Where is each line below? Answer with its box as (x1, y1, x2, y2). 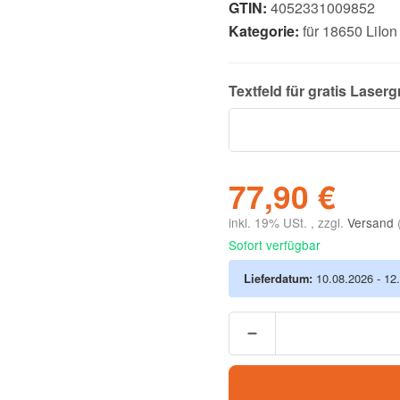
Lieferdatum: (244, 270, 312, 287)
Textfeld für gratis (229, 80, 350, 102)
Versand (347, 213, 397, 232)
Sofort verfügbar (229, 236, 321, 254)
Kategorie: (229, 21, 303, 42)
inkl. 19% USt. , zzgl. (229, 213, 347, 232)
